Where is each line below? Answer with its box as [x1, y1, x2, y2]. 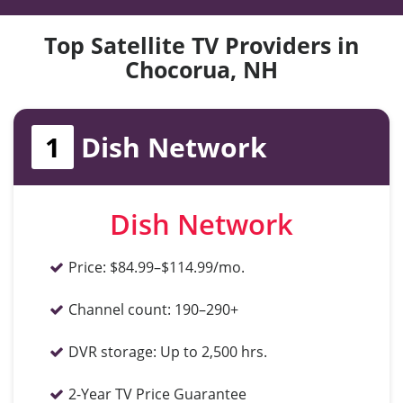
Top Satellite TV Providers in [44, 30, 359, 60]
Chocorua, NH [125, 54, 278, 85]
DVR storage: [68, 342, 157, 362]
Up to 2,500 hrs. [160, 342, 267, 362]
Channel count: [68, 300, 171, 319]
